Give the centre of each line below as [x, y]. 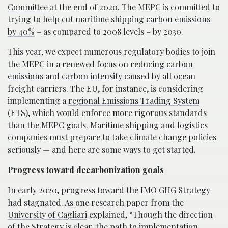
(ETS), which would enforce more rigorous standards [107, 112]
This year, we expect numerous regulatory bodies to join [111, 51]
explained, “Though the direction [150, 214]
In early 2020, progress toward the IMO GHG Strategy [109, 190]
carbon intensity [92, 76]
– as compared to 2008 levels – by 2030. [109, 31]
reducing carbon [162, 64]
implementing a [38, 100]
